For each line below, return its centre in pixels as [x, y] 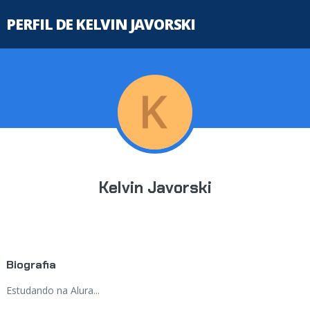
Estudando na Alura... [53, 290]
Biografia [31, 265]
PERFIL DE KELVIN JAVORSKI [100, 24]
